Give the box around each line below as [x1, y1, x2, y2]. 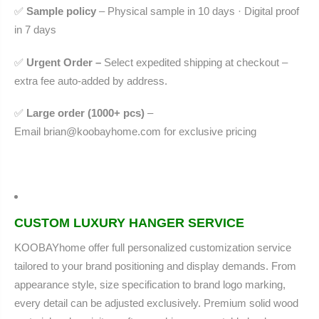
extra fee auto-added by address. [14, 74, 167, 87]
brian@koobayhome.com [43, 125, 161, 138]
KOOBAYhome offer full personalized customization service [14, 241, 291, 253]
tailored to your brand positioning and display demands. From [14, 259, 296, 272]
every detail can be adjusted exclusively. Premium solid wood [14, 296, 298, 309]
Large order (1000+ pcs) [26, 107, 145, 120]
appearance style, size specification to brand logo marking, [14, 278, 286, 291]
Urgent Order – [26, 56, 104, 68]
